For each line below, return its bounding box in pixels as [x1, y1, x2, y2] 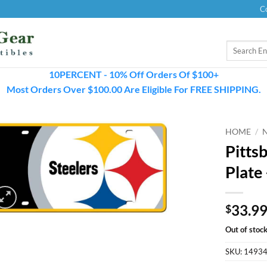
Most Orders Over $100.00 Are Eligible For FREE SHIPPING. [6, 83, 261, 95]
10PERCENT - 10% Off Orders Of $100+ [48, 69, 219, 80]
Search [226, 41, 248, 51]
